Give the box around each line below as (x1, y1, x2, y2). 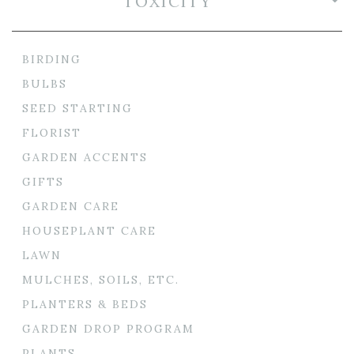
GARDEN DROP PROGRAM (22, 321, 194, 336)
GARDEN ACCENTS (22, 149, 148, 164)
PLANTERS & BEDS (22, 296, 148, 311)
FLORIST (22, 125, 81, 140)
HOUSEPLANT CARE (22, 223, 156, 238)
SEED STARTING (22, 100, 133, 115)
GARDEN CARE (22, 198, 119, 213)
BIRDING (22, 51, 81, 66)
